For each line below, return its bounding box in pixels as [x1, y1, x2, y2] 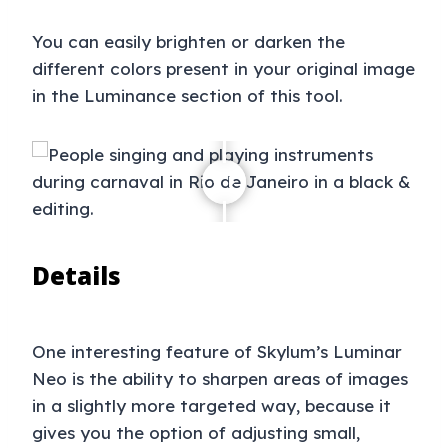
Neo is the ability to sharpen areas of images [32, 368, 408, 390]
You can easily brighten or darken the [32, 31, 345, 53]
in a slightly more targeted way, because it [32, 395, 391, 417]
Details [32, 259, 121, 293]
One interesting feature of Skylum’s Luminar [32, 341, 402, 363]
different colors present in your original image [32, 58, 415, 80]
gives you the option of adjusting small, [32, 422, 360, 444]
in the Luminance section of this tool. [32, 85, 343, 107]
